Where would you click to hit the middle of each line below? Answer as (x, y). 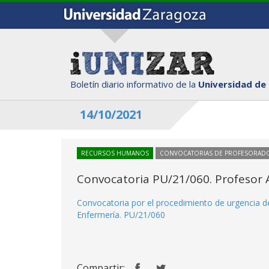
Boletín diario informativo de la (134, 84)
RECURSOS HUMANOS (115, 153)
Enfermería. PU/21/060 (121, 215)
